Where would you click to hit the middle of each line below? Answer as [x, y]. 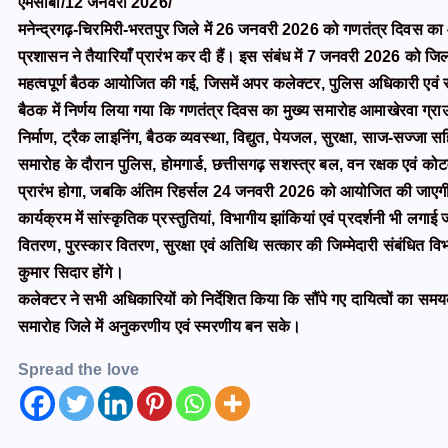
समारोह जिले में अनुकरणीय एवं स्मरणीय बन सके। [160, 326]
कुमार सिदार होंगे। [71, 272]
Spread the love [79, 369]
